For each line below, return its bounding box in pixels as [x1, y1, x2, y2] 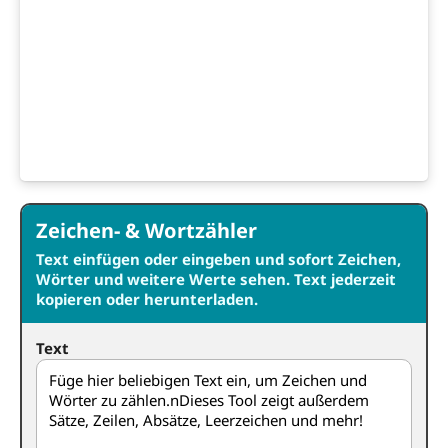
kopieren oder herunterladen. [36, 289, 258, 309]
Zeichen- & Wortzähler [36, 217, 257, 244]
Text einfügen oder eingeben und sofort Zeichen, [36, 249, 401, 269]
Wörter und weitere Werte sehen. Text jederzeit [36, 269, 396, 289]
